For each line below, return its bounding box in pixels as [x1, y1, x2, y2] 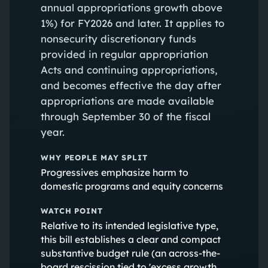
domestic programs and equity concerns [40, 179, 223, 192]
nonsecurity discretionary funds [40, 32, 196, 45]
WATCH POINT [40, 205, 103, 215]
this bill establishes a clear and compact [40, 233, 221, 245]
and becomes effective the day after [40, 78, 221, 92]
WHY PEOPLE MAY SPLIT [40, 152, 148, 162]
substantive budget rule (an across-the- [40, 246, 220, 259]
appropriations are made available [40, 94, 214, 107]
